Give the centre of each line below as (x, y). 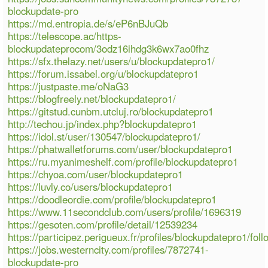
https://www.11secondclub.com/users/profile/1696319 (125, 211)
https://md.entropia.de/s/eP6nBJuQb (88, 23)
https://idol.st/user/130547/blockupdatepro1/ (104, 136)
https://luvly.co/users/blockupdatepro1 (91, 186)
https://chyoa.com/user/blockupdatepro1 (96, 174)
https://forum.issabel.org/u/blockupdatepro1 (103, 73)
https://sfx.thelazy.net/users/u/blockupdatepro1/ (112, 61)
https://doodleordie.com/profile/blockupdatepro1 (112, 199)
